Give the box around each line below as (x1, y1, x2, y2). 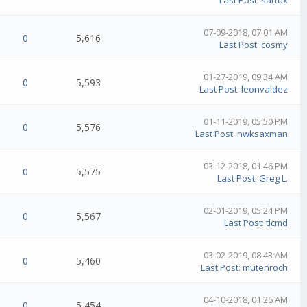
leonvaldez (241, 83, 288, 96)
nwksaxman (237, 127, 288, 140)
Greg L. (259, 172, 288, 185)
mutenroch (243, 261, 288, 274)
